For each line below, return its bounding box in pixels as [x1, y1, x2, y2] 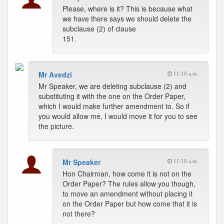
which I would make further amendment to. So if [38, 101, 189, 111]
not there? [62, 208, 95, 218]
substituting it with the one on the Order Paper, [38, 91, 185, 101]
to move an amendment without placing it [62, 188, 192, 198]
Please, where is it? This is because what [62, 3, 192, 13]
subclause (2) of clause [62, 23, 136, 33]
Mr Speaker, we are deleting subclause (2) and [38, 81, 186, 91]
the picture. [38, 121, 74, 131]
